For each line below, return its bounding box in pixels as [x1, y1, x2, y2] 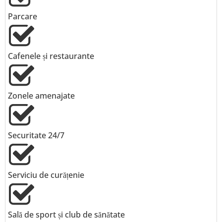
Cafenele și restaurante [8, 51, 94, 61]
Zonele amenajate [8, 90, 75, 101]
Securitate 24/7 [8, 130, 64, 141]
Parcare [8, 11, 37, 22]
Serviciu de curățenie [8, 169, 84, 180]
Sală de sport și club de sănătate [8, 209, 125, 220]
